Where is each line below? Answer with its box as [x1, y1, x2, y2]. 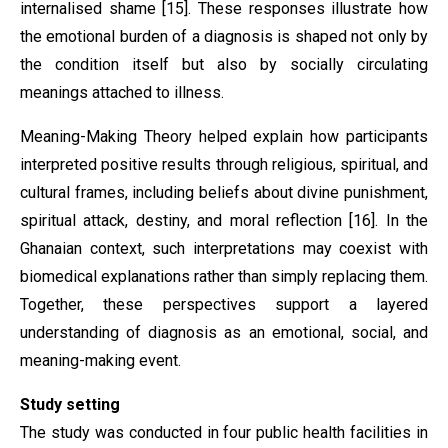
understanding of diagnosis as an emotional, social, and [20, 323, 428, 342]
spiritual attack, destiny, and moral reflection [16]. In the [20, 211, 428, 230]
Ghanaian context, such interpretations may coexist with [20, 239, 428, 258]
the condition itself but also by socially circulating [20, 55, 428, 74]
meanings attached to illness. [20, 83, 224, 102]
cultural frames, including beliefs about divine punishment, [20, 183, 428, 202]
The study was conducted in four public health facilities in [20, 423, 428, 442]
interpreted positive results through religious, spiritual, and [20, 155, 428, 174]
